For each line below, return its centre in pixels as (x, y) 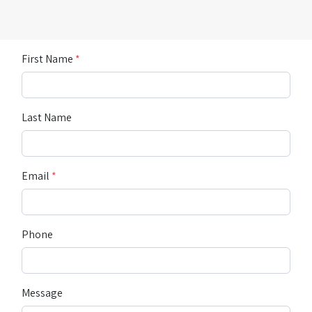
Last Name (49, 117)
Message (46, 293)
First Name (50, 59)
